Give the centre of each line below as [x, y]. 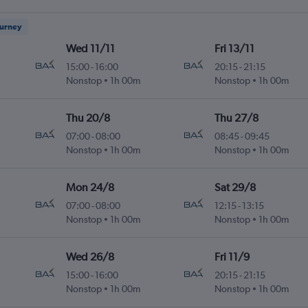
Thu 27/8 [236, 118]
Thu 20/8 [88, 118]
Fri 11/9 [232, 257]
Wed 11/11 [91, 49]
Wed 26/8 [90, 257]
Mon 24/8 [90, 188]
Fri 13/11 [234, 49]
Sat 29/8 [235, 188]
